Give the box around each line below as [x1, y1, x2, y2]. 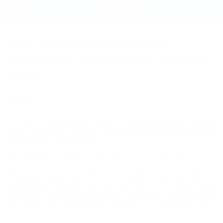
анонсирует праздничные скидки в [7, 52, 209, 68]
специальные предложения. [7, 137, 101, 146]
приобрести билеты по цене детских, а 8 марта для [7, 182, 216, 191]
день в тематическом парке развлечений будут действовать [7, 127, 216, 137]
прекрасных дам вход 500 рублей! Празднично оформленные [7, 191, 216, 201]
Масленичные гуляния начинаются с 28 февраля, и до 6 [7, 153, 216, 163]
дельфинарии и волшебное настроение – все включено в [7, 210, 216, 220]
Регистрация [20, 26, 83, 39]
